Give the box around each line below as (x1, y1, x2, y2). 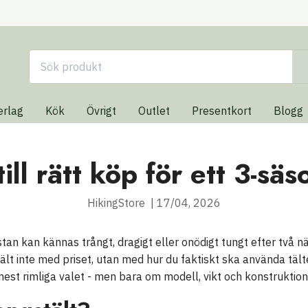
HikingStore (87, 196, 145, 210)
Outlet (138, 104, 170, 118)
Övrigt (87, 104, 116, 118)
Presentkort (192, 104, 252, 118)
